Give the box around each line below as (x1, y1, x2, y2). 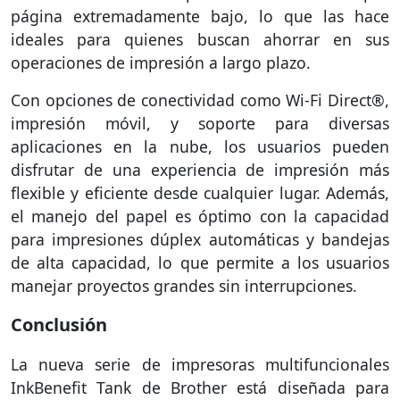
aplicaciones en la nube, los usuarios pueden (11, 135, 389, 157)
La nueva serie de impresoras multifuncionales (11, 353, 389, 375)
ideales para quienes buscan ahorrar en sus (11, 28, 389, 50)
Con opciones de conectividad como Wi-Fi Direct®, (11, 88, 389, 111)
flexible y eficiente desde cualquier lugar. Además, (11, 181, 389, 204)
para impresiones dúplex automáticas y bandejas (11, 228, 389, 250)
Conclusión (11, 312, 107, 337)
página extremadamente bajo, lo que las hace (11, 4, 389, 27)
